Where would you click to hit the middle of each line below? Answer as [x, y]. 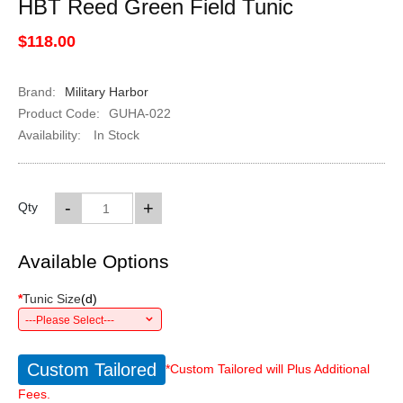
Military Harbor [106, 92]
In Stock [114, 135]
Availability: [49, 135]
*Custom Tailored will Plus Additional [267, 368]
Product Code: [58, 113]
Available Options [93, 261]
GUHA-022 [139, 113]
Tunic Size [51, 299]
